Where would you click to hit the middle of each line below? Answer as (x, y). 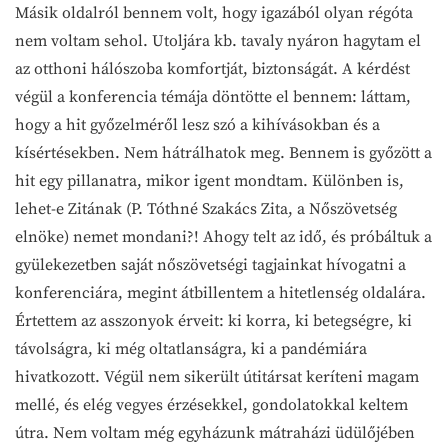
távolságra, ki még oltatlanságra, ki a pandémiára (191, 348)
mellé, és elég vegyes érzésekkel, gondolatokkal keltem (211, 404)
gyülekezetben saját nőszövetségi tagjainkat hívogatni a (210, 264)
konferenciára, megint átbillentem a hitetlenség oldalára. (220, 292)
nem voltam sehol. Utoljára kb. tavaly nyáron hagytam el (218, 40)
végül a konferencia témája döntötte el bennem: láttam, (213, 96)
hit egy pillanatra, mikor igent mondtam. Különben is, (209, 180)
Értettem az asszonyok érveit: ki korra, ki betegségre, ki (213, 320)
